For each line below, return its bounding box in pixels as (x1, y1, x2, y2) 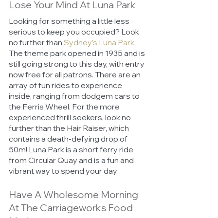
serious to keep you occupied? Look (9, 26, 141, 36)
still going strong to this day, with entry (9, 58, 146, 69)
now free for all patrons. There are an (9, 69, 142, 79)
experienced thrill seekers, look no (9, 112, 132, 122)
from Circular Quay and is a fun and (9, 155, 135, 165)
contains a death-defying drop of (9, 133, 129, 144)
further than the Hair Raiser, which (9, 123, 130, 133)
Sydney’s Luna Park (64, 37, 134, 47)
